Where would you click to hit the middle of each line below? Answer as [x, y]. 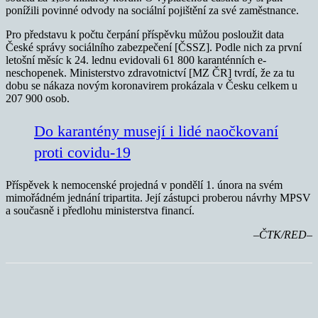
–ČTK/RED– [281, 235]
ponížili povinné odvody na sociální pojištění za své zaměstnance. [152, 11]
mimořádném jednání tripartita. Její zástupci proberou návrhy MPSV [158, 198]
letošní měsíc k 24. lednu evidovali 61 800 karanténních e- [136, 60]
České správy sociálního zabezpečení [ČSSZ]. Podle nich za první [154, 48]
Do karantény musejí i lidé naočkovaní [156, 131]
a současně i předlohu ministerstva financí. [100, 211]
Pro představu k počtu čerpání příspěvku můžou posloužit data [145, 35]
